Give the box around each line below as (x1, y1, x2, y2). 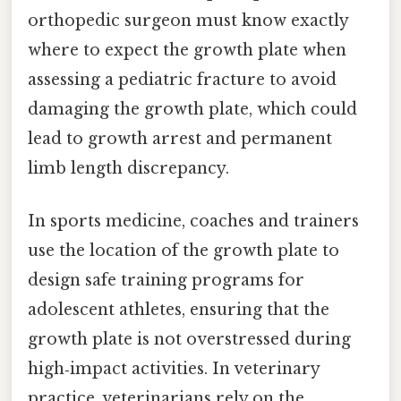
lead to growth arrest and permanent (28, 128, 332, 149)
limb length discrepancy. (28, 158, 229, 178)
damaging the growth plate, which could (28, 98, 357, 119)
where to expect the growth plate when (28, 39, 346, 60)
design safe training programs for (28, 269, 304, 290)
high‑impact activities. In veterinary (28, 358, 320, 379)
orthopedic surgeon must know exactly (28, 10, 348, 30)
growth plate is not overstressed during (28, 328, 351, 349)
